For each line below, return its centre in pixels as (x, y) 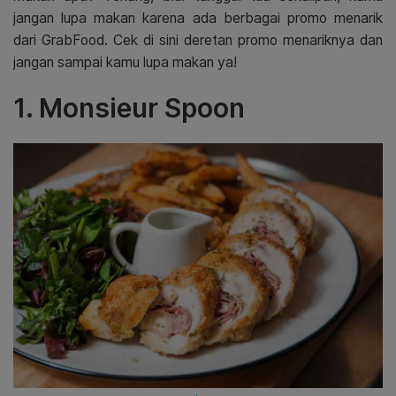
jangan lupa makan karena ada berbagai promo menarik (198, 18)
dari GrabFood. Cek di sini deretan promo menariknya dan (198, 40)
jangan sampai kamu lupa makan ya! (125, 62)
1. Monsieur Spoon (129, 107)
